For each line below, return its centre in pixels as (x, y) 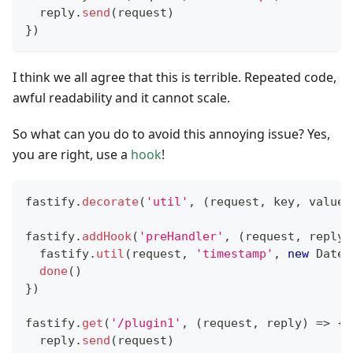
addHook (107, 237)
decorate (110, 202)
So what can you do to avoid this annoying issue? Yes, (171, 134)
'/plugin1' (146, 323)
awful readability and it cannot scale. (121, 98)
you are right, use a (72, 155)
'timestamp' (234, 254)
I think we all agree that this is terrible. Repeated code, (175, 78)
